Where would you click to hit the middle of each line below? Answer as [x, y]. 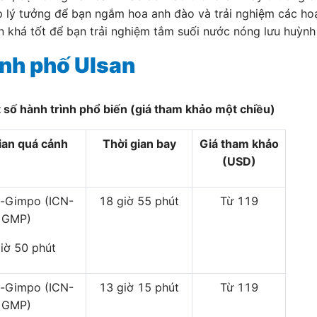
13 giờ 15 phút [139, 287]
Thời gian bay [139, 144]
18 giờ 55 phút [139, 201]
